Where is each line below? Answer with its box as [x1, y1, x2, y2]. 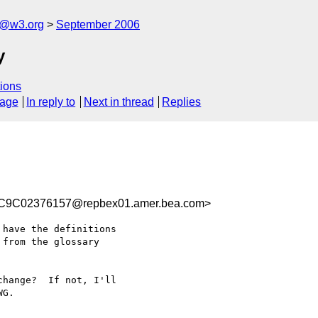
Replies [162, 96, 202, 109]
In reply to [26, 96, 76, 109]
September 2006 [56, 18, 140, 31]
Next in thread [83, 96, 154, 109]
